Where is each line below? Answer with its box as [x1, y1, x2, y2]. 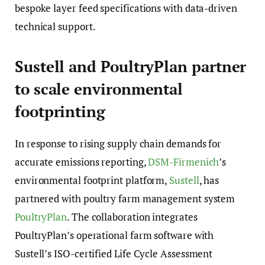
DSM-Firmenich [148, 155, 219, 169]
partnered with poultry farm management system [15, 192, 235, 206]
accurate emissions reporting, [15, 155, 148, 169]
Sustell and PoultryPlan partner [15, 57, 247, 77]
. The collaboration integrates [67, 210, 198, 224]
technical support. [15, 19, 96, 33]
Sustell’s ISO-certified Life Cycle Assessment [15, 247, 213, 261]
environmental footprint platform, [15, 173, 170, 188]
